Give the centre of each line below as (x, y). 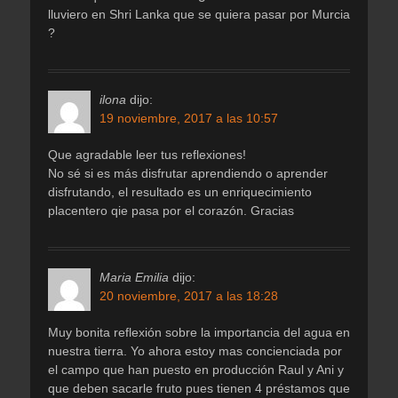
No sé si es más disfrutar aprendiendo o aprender (188, 173)
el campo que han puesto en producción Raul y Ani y (196, 369)
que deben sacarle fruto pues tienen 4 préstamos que (199, 388)
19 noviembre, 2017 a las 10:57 (189, 118)
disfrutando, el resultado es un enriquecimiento (180, 191)
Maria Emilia (134, 277)
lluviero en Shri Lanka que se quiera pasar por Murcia (199, 14)
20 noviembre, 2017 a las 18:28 (189, 295)
